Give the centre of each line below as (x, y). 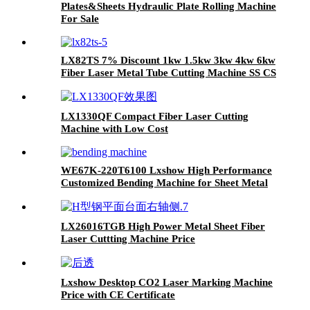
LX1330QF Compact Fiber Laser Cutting (155, 117)
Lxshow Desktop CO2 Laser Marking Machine (167, 283)
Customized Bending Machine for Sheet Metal (164, 183)
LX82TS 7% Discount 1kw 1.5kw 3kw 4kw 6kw (168, 61)
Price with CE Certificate (118, 295)
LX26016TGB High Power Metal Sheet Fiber (163, 227)
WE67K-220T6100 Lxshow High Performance (166, 171)
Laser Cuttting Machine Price (128, 239)
